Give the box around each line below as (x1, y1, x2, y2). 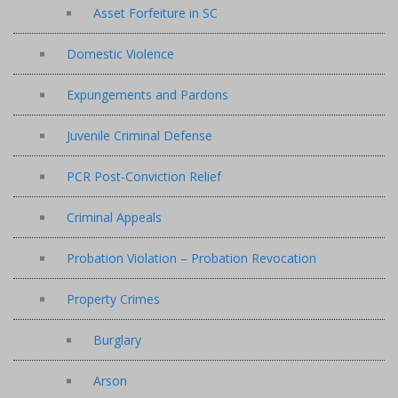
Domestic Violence (67, 45, 174, 62)
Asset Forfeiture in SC (93, 4, 218, 21)
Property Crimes (67, 291, 160, 307)
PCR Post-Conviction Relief (67, 168, 221, 185)
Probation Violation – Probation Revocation (67, 250, 316, 267)
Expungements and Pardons (67, 86, 228, 103)
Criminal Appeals (67, 209, 162, 226)
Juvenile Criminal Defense (67, 127, 212, 144)
